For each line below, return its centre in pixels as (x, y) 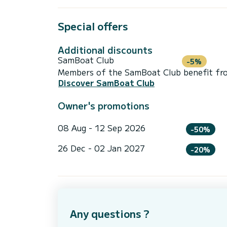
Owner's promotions (104, 106)
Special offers (93, 26)
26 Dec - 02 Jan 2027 (101, 148)
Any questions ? (110, 214)
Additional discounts (105, 49)
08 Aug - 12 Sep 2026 (102, 128)
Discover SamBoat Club (106, 83)
